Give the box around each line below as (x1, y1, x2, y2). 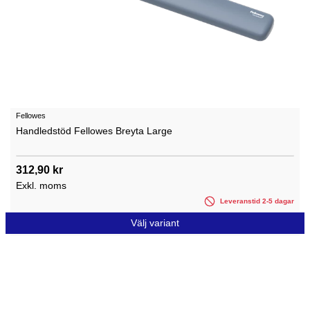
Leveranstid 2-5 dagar (218, 197, 294, 206)
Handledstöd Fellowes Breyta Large (16, 125, 172, 137)
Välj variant (131, 217, 179, 229)
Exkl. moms (16, 180, 66, 192)
